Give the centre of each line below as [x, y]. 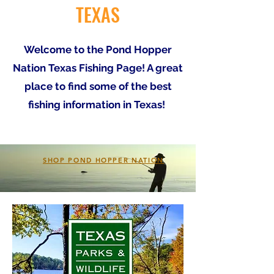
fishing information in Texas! [98, 104]
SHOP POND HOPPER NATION [103, 160]
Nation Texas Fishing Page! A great [98, 68]
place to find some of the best [98, 86]
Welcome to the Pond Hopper [98, 49]
